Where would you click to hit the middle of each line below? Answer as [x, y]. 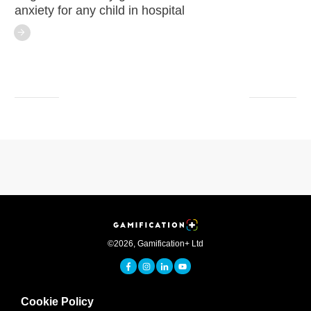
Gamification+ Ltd [170, 243]
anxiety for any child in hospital [100, 10]
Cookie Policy [57, 302]
